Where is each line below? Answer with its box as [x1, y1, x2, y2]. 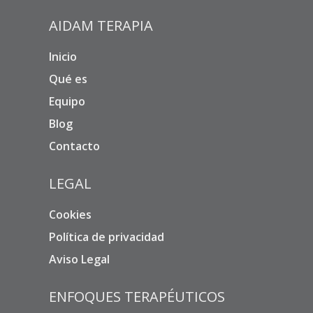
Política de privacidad [49, 229, 164, 245]
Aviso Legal [49, 252, 110, 268]
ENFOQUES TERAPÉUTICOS [49, 287, 225, 307]
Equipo [49, 94, 85, 110]
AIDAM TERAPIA [49, 16, 153, 36]
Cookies [49, 207, 92, 223]
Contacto [49, 138, 100, 154]
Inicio [49, 49, 77, 65]
